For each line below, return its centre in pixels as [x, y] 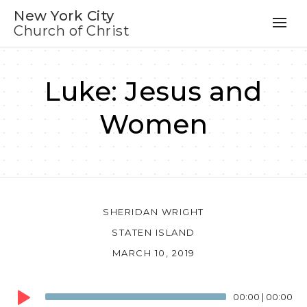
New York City [64, 16]
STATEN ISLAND [153, 232]
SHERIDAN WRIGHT [153, 211]
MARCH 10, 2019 [153, 253]
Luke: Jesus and [153, 91]
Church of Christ [72, 31]
